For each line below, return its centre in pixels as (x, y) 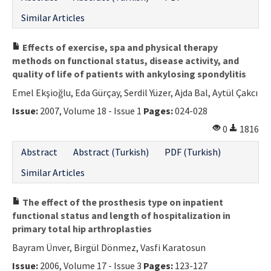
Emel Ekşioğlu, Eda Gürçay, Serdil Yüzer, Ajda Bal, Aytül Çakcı (135, 92)
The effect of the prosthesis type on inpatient (122, 202)
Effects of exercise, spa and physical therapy (119, 47)
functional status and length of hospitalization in (121, 215)
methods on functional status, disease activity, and (126, 60)
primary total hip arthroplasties (82, 228)
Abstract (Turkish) (111, 152)
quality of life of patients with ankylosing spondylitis (129, 73)
